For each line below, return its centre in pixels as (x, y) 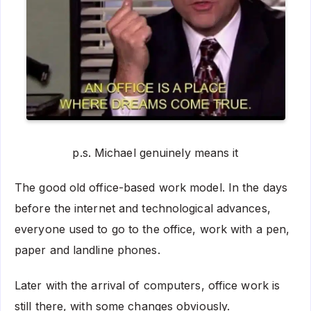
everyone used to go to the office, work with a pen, (152, 229)
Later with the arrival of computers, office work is (148, 286)
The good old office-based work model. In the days (151, 188)
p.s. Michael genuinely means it (155, 152)
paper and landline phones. (89, 250)
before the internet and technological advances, (143, 209)
